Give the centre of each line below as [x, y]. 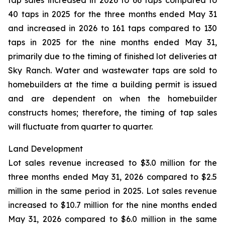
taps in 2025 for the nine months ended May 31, [113, 42]
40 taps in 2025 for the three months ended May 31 [113, 14]
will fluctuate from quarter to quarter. [80, 127]
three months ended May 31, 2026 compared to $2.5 [113, 177]
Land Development [45, 149]
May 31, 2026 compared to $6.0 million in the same [113, 219]
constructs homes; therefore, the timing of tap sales [113, 113]
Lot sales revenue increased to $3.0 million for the [113, 163]
